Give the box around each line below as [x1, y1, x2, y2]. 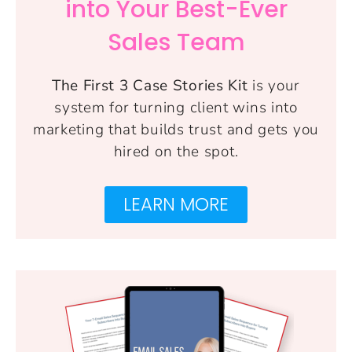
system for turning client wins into [54, 97, 298, 119]
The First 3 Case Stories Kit [51, 75, 253, 97]
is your [252, 75, 301, 97]
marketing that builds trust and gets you [32, 119, 319, 141]
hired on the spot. [113, 141, 239, 163]
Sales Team [107, 26, 245, 60]
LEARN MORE [123, 192, 229, 218]
